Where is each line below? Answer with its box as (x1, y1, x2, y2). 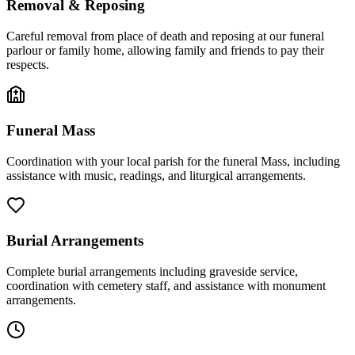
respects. (6, 58, 49, 72)
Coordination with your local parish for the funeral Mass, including (6, 154, 340, 168)
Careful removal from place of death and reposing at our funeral (6, 29, 324, 44)
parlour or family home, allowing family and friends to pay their (6, 44, 324, 58)
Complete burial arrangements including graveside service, (6, 264, 298, 278)
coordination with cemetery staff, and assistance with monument (6, 278, 326, 292)
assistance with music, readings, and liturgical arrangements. (6, 168, 306, 182)
